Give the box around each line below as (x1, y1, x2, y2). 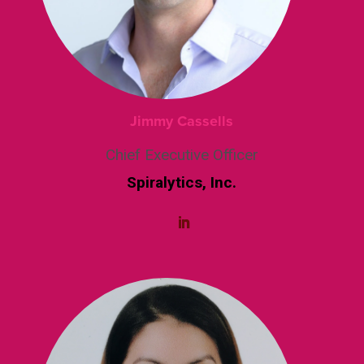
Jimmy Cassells (130, 110, 234, 132)
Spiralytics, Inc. (127, 172, 237, 192)
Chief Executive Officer (105, 145, 258, 164)
